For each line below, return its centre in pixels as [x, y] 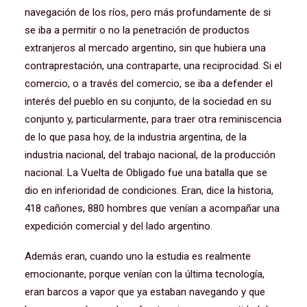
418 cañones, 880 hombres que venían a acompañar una [152, 208]
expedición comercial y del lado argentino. [119, 226]
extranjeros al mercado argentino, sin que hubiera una [145, 48]
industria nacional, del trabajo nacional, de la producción [150, 155]
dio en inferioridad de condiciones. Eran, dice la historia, [149, 191]
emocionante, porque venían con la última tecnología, [145, 274]
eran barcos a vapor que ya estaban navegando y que [145, 292]
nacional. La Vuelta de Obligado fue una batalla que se [146, 173]
